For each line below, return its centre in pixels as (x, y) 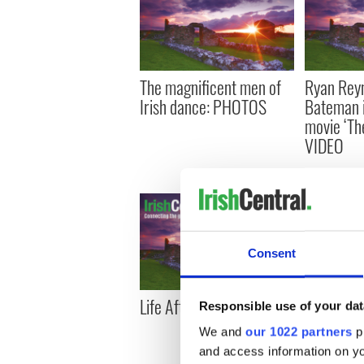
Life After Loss (183, 306)
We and (222, 331)
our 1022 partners (299, 331)
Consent (272, 253)
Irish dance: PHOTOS (203, 107)
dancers (329, 325)
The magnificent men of (210, 87)
